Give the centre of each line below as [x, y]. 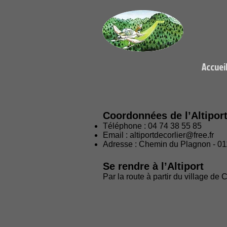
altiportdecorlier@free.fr [172, 135]
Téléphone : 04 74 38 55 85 [153, 126]
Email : [116, 135]
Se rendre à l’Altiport [153, 166]
